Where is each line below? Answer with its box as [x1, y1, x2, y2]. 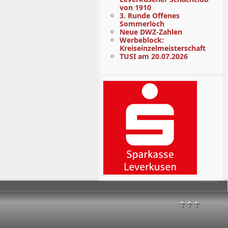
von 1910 [119, 3, 151, 12]
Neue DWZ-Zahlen [119, 27, 182, 37]
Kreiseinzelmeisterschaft [119, 43, 206, 53]
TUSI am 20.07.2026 [119, 51, 188, 61]
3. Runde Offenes [119, 11, 180, 20]
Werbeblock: [119, 35, 164, 45]
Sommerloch [119, 19, 164, 28]
